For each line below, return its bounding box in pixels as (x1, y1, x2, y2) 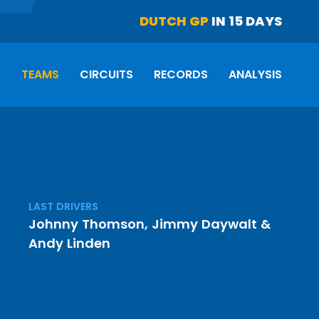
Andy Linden (28, 234, 111, 252)
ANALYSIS (229, 66, 282, 83)
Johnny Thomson (28, 215, 145, 233)
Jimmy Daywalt (152, 215, 258, 233)
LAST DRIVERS (28, 199, 99, 214)
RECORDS (154, 66, 208, 83)
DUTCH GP (140, 12, 209, 30)
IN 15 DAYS (209, 12, 282, 30)
